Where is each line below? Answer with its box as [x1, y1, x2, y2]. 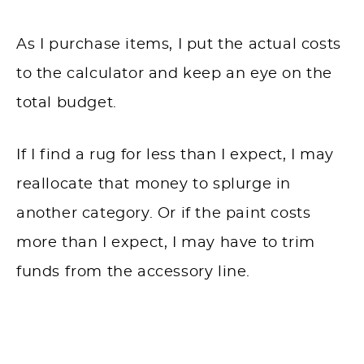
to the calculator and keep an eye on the [16, 66, 333, 81]
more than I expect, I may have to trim [16, 235, 315, 250]
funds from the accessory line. [16, 264, 255, 279]
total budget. [16, 95, 117, 110]
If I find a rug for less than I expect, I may [16, 147, 335, 162]
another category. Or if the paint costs [16, 206, 311, 221]
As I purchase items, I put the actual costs [16, 37, 341, 52]
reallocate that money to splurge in [16, 176, 292, 192]
